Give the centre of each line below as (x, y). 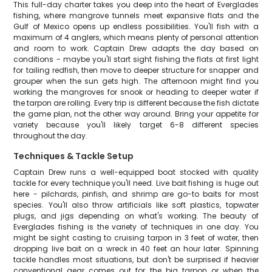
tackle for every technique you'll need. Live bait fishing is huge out (136, 183)
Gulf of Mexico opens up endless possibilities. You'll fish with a (136, 26)
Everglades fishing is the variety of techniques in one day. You (136, 227)
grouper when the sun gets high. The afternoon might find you (136, 81)
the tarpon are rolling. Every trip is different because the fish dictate (136, 103)
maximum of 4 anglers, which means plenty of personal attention (136, 37)
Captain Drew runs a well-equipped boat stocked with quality (136, 172)
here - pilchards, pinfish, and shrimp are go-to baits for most (136, 194)
